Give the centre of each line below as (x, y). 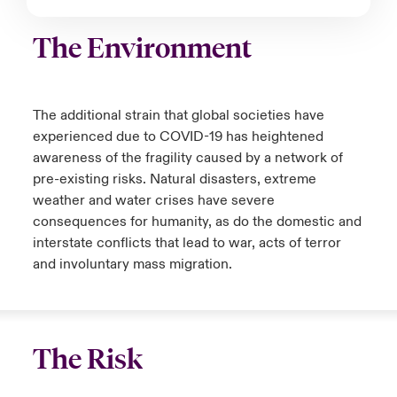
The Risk (87, 359)
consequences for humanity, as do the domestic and (197, 221)
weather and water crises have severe (153, 200)
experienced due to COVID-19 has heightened (178, 136)
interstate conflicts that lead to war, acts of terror (187, 242)
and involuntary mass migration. (134, 264)
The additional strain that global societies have (178, 115)
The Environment (142, 48)
